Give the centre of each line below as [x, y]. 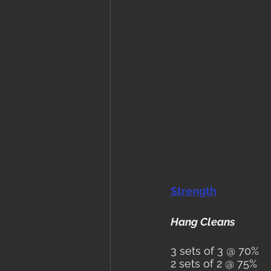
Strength [194, 191]
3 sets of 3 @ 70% [215, 251]
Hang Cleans [203, 222]
